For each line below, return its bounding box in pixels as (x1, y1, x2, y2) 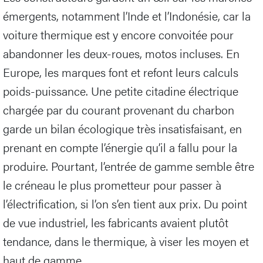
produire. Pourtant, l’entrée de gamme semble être (3, 157, 254, 175)
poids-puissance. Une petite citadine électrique (3, 82, 238, 100)
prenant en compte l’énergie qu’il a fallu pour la (3, 139, 237, 156)
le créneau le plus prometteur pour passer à (3, 176, 221, 194)
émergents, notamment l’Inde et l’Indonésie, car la (3, 7, 251, 25)
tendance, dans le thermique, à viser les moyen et (3, 232, 249, 250)
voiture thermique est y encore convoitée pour (3, 26, 234, 43)
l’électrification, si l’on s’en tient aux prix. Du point (3, 195, 247, 213)
